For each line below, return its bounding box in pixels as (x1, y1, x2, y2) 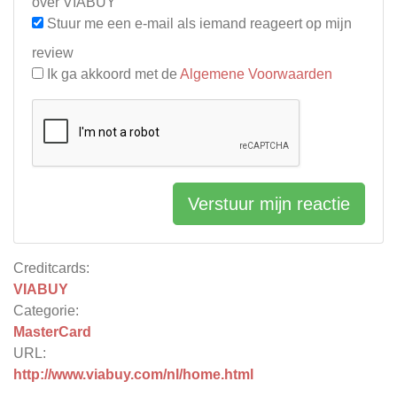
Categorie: (13, 303, 79, 318)
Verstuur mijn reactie (188, 194, 350, 214)
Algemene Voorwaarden (180, 66, 332, 82)
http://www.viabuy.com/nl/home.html (13, 367, 253, 382)
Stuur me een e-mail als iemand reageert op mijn (43, 16, 352, 31)
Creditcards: (13, 261, 90, 276)
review (32, 45, 74, 60)
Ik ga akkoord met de (43, 66, 180, 82)
